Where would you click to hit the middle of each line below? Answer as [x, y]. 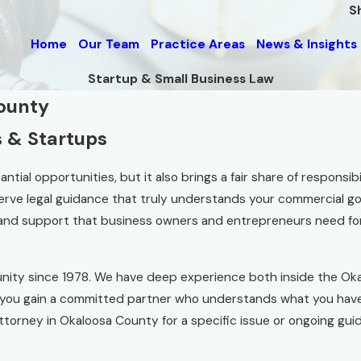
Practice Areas [197, 45]
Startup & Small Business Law [180, 79]
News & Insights [306, 45]
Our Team [108, 45]
